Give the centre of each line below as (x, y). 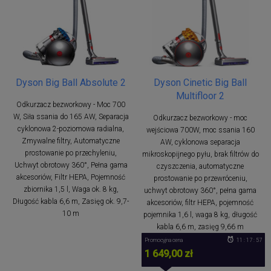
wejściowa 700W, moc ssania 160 (200, 130)
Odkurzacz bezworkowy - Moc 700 (71, 104)
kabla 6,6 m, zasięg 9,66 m (200, 227)
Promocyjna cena (164, 240)
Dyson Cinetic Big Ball (200, 82)
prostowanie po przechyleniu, (71, 153)
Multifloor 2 (200, 96)
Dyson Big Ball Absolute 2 (71, 82)
